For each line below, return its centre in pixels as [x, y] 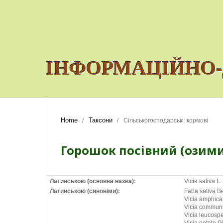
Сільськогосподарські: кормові [166, 120]
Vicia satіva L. [203, 181]
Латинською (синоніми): [85, 191]
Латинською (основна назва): [93, 181]
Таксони [101, 120]
